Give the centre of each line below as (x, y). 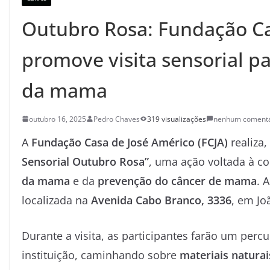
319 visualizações (177, 119)
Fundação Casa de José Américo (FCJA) (130, 142)
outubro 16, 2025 (58, 119)
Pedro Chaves (117, 119)
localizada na (56, 200)
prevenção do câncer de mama (177, 181)
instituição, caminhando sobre (101, 255)
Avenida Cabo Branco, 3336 (161, 200)
